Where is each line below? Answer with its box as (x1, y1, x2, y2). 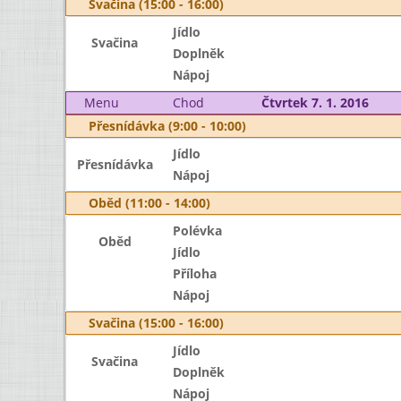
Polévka (172, 222, 222, 239)
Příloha (172, 265, 217, 282)
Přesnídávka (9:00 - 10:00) (89, 117, 246, 134)
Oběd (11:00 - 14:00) (89, 194, 210, 211)
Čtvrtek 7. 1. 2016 (260, 94, 369, 111)
